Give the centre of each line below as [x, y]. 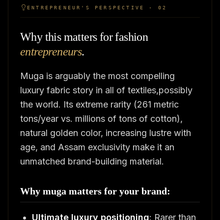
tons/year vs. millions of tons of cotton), [101, 118]
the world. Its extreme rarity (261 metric [99, 104]
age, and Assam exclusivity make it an [97, 147]
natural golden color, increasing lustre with [106, 133]
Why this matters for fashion [84, 37]
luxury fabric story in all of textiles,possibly [106, 90]
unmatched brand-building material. [92, 161]
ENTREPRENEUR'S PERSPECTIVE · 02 [97, 7]
